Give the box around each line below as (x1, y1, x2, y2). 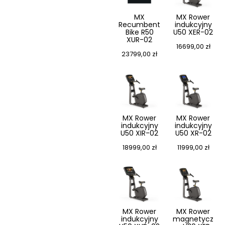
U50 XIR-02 (121, 128, 158, 139)
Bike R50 (125, 27, 154, 38)
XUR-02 (127, 35, 152, 45)
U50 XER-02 (173, 27, 213, 38)
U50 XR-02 (175, 128, 211, 139)
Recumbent (119, 20, 160, 30)
